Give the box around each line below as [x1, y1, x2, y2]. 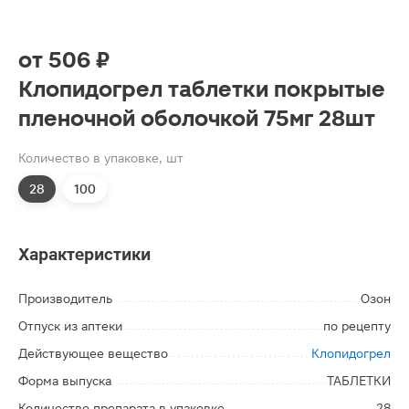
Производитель [18, 291, 112, 306]
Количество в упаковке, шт [18, 151, 184, 165]
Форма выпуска [18, 373, 111, 388]
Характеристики [18, 245, 151, 264]
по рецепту [323, 319, 391, 333]
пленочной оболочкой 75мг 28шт [18, 106, 375, 131]
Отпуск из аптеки [18, 319, 122, 333]
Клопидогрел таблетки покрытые [18, 77, 385, 102]
